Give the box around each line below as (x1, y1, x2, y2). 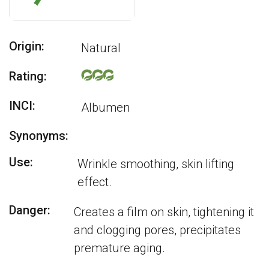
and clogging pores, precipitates (74, 223, 241, 237)
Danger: (9, 203, 50, 217)
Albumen (81, 100, 130, 115)
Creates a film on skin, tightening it (74, 205, 255, 219)
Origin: (9, 39, 44, 53)
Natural (81, 41, 121, 55)
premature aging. (74, 241, 166, 255)
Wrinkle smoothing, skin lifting (77, 157, 235, 171)
